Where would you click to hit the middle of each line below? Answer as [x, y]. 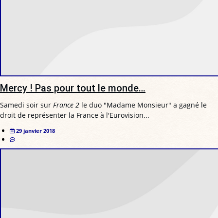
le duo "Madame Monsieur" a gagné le [143, 105]
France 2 [66, 105]
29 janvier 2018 [36, 130]
